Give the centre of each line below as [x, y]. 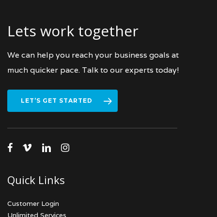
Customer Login [33, 203]
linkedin [56, 147]
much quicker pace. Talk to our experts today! [93, 70]
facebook [25, 147]
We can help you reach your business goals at [93, 55]
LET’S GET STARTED [57, 101]
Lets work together [73, 31]
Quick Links [36, 180]
